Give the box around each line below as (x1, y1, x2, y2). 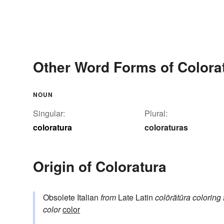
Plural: (144, 107, 167, 119)
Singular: (33, 107, 65, 119)
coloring (192, 191, 221, 203)
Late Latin (116, 191, 155, 203)
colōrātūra (155, 191, 190, 203)
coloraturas (144, 121, 188, 133)
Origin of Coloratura (33, 156, 166, 177)
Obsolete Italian (43, 191, 100, 203)
